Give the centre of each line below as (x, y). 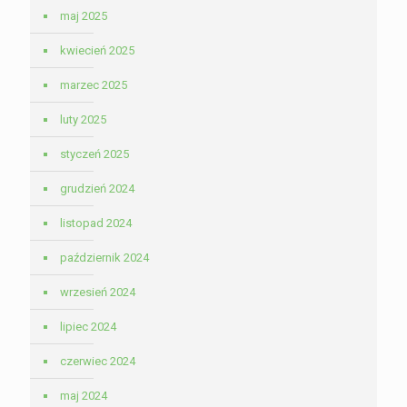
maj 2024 (84, 396)
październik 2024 (104, 258)
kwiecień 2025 (97, 51)
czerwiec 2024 (98, 362)
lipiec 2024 (88, 327)
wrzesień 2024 (98, 293)
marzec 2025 (94, 85)
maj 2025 (84, 16)
